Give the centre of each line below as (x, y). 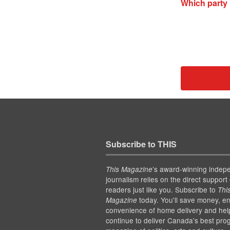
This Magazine (129, 169)
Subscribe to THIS (141, 144)
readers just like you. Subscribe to (161, 190)
